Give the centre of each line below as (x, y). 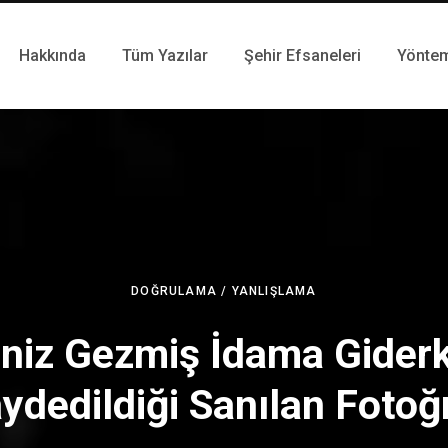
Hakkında (52, 55)
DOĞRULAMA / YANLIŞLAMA (224, 290)
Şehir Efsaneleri (302, 55)
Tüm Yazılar (165, 55)
